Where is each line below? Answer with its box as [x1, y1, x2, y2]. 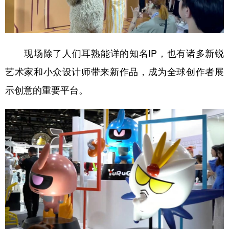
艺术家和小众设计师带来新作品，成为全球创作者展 [5, 64, 224, 78]
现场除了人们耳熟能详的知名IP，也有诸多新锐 [5, 45, 224, 59]
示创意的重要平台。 [5, 82, 88, 96]
